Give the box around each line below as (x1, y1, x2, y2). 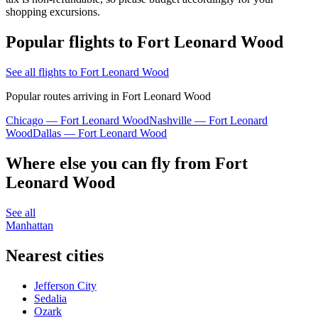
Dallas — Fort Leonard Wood (33, 127, 167, 140)
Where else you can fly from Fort (6, 154, 248, 173)
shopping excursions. (6, 6, 100, 18)
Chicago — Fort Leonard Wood (6, 114, 149, 127)
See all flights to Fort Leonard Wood (6, 66, 169, 79)
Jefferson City (34, 279, 97, 292)
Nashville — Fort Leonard (149, 114, 268, 127)
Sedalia (34, 292, 67, 305)
